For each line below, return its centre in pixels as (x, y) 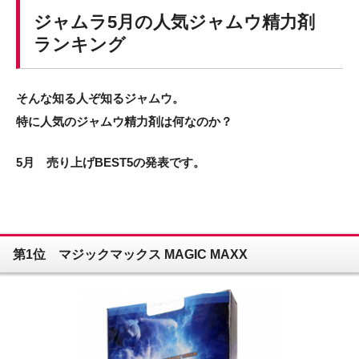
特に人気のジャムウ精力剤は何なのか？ (124, 121)
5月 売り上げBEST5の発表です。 (111, 163)
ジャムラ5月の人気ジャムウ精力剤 (175, 22)
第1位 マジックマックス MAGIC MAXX (130, 254)
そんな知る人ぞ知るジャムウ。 (100, 98)
